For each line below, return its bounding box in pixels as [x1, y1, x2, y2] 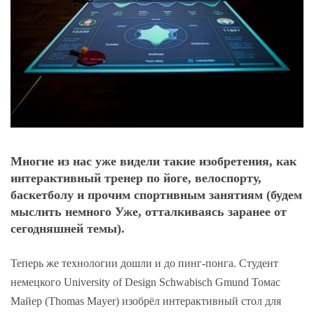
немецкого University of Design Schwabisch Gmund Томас [11, 275, 280, 288]
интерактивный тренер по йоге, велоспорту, [11, 171, 261, 186]
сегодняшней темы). [11, 221, 125, 236]
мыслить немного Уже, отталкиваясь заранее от [11, 205, 287, 219]
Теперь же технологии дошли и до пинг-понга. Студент [11, 257, 278, 269]
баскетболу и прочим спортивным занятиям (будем [11, 188, 302, 203]
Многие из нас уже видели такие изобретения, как [11, 154, 296, 169]
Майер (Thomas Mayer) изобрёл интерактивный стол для [11, 294, 281, 307]
